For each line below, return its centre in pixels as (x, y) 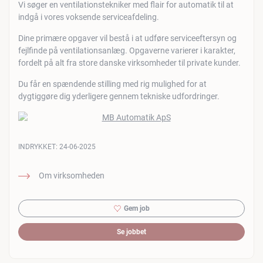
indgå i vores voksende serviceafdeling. (89, 17)
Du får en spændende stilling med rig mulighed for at (112, 84)
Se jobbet (131, 232)
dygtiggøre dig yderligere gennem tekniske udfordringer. (119, 96)
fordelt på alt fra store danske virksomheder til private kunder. (129, 63)
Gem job (136, 208)
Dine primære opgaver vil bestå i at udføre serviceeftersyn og (127, 38)
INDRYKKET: (39, 147)
